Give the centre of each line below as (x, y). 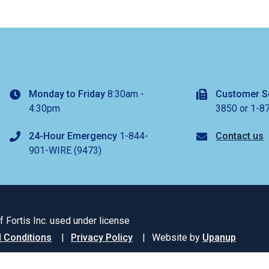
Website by (177, 238)
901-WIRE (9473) (65, 151)
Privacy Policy (102, 238)
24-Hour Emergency (73, 136)
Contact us (240, 136)
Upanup (219, 238)
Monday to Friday (67, 94)
